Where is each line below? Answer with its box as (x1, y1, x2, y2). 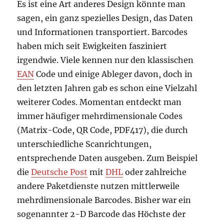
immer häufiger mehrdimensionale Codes (17, 111, 183, 121)
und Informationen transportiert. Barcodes (17, 27, 188, 37)
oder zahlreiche (123, 167, 187, 177)
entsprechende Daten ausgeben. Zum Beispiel (17, 153, 198, 163)
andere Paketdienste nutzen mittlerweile (17, 181, 180, 191)
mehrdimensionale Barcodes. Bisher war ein (17, 195, 191, 205)
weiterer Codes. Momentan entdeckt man (17, 97, 182, 107)
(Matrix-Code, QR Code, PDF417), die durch (17, 125, 188, 135)
